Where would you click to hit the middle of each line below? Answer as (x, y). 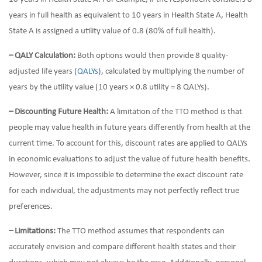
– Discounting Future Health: (58, 112)
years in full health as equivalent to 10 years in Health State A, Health (128, 15)
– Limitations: (32, 231)
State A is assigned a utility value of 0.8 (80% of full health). (112, 31)
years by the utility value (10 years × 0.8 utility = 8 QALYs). (109, 87)
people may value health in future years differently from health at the (130, 128)
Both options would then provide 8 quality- (152, 56)
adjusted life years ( (43, 72)
